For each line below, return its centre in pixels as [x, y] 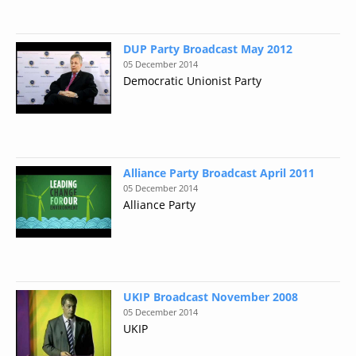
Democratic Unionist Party [192, 81]
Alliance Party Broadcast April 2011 [219, 173]
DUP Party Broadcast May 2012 [208, 49]
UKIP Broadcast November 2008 [211, 297]
